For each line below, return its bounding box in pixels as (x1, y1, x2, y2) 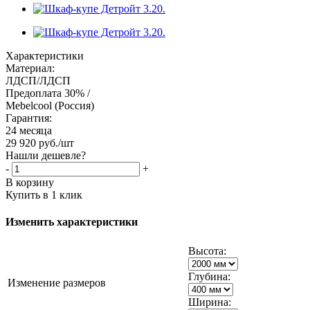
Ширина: (188, 296, 231, 309)
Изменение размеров (8, 277, 106, 289)
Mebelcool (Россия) (6, 99, 94, 111)
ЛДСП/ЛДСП (6, 74, 71, 86)
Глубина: (188, 271, 230, 283)
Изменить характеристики (6, 216, 138, 228)
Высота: (188, 245, 226, 257)
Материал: (6, 62, 55, 74)
